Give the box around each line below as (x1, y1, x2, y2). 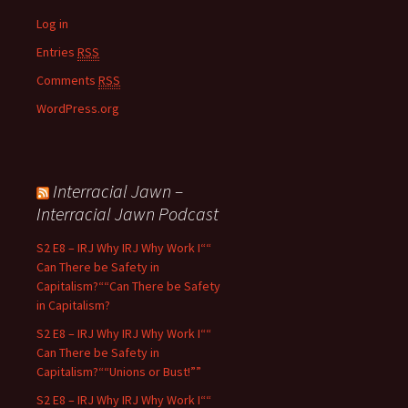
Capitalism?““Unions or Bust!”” (36, 363, 201, 380)
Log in (36, 15, 68, 32)
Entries (36, 44, 77, 60)
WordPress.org (36, 100, 119, 117)
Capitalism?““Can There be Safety (36, 278, 220, 294)
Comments (36, 72, 98, 88)
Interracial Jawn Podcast (36, 202, 219, 225)
